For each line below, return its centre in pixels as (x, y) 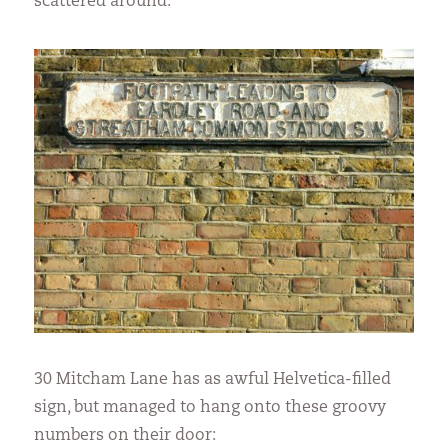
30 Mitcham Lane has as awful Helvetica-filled (213, 379)
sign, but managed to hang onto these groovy (210, 407)
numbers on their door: (125, 435)
